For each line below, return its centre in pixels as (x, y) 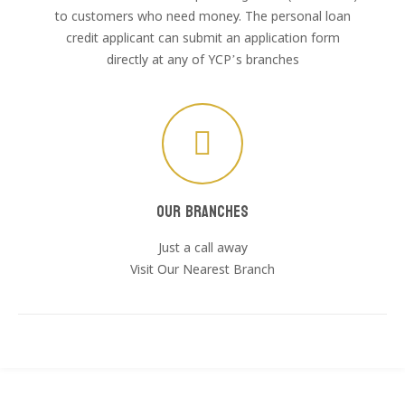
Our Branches (202, 212)
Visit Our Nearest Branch (202, 270)
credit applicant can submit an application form (202, 39)
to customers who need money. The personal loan (202, 17)
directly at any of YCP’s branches (202, 61)
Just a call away (202, 249)
